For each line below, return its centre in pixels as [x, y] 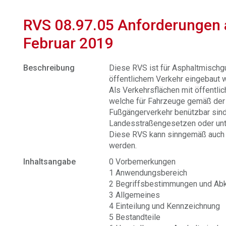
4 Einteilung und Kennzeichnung [165, 206]
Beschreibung [49, 68]
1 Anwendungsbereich [148, 173]
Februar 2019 [69, 43]
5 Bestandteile [135, 217]
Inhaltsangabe [50, 162]
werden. [123, 146]
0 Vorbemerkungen [143, 162]
